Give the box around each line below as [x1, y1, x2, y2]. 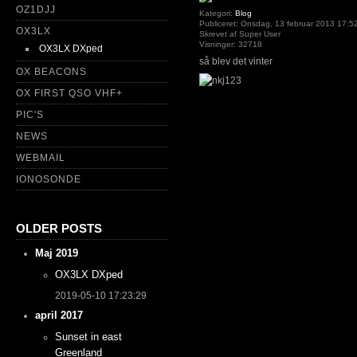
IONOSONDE [16, 174, 81, 185]
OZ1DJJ [16, 4, 56, 15]
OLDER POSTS [16, 221, 102, 235]
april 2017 [35, 309, 84, 322]
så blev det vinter [199, 56, 273, 68]
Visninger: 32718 [199, 40, 262, 49]
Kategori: [199, 9, 235, 18]
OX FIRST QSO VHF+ [16, 88, 123, 99]
